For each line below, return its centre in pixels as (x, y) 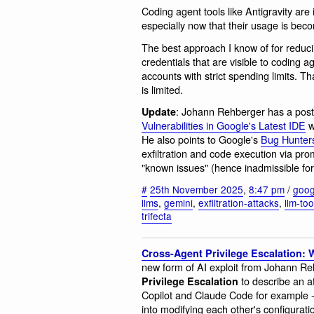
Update (159, 112)
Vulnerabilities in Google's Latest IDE (224, 125)
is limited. (162, 89)
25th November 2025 (197, 189)
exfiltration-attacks (239, 202)
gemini (178, 202)
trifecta (157, 216)
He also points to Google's (201, 139)
